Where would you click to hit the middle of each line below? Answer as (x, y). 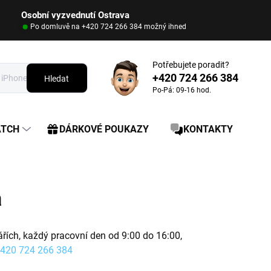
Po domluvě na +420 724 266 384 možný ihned (108, 27)
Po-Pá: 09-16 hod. (181, 90)
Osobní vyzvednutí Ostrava (75, 15)
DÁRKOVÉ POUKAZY (104, 129)
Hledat (57, 78)
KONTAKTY (208, 129)
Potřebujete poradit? (191, 65)
